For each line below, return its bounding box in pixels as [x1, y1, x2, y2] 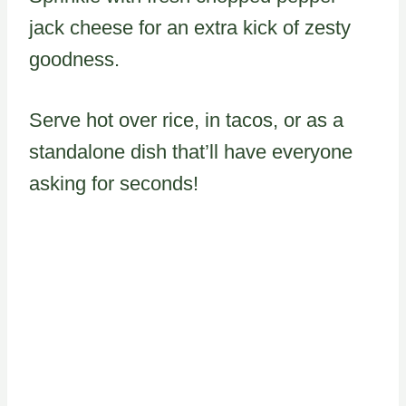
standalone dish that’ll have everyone [29, 140, 353, 164]
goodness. [29, 48, 120, 72]
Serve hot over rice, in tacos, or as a [29, 109, 343, 132]
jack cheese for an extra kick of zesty [29, 16, 351, 40]
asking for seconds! [29, 172, 198, 196]
